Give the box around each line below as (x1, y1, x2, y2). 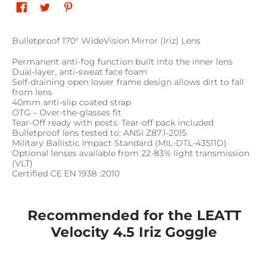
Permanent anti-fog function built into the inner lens (12, 56, 233, 67)
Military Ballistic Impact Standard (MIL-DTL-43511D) (12, 137, 227, 148)
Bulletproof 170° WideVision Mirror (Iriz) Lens (12, 35, 200, 47)
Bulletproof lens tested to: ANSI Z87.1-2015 (12, 127, 187, 138)
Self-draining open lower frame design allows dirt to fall (12, 76, 244, 87)
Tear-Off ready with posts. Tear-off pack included (12, 117, 214, 128)
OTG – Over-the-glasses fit (12, 106, 121, 118)
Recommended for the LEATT (27, 207, 241, 224)
